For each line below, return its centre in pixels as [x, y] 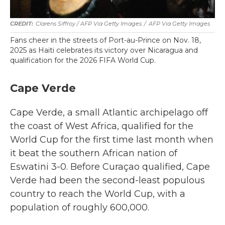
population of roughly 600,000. [80, 207]
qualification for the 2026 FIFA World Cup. [83, 60]
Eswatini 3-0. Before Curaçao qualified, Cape [110, 167]
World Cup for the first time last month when [112, 140]
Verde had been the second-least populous [107, 180]
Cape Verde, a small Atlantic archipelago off [109, 113]
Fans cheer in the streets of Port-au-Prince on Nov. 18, [105, 40]
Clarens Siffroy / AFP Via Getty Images [89, 24]
